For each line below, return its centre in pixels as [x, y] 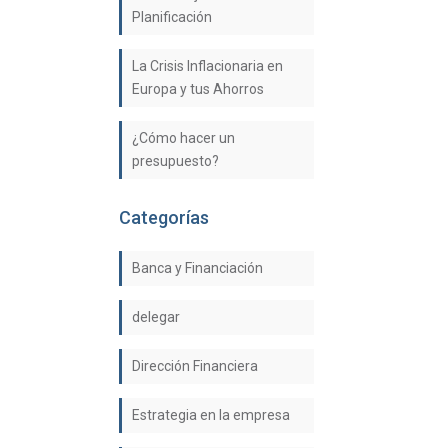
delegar [156, 317]
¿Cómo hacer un [184, 138]
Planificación [172, 17]
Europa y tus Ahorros [198, 89]
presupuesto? [176, 161]
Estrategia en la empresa [211, 415]
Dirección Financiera [195, 366]
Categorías [164, 217]
